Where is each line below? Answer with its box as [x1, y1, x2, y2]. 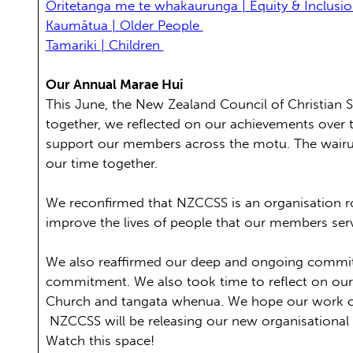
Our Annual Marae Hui [45, 76, 184, 92]
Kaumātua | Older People [45, 17, 203, 33]
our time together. [45, 154, 162, 171]
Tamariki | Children [45, 36, 164, 53]
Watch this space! [45, 332, 154, 348]
